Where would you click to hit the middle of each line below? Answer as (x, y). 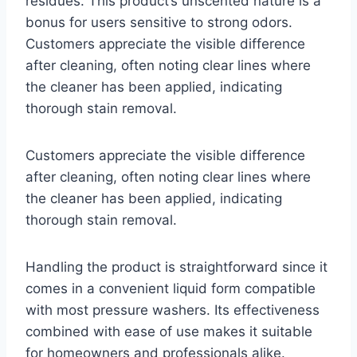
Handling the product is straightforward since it (177, 267)
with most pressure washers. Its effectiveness (173, 310)
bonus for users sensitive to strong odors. (159, 22)
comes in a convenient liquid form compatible (171, 288)
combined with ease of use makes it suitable (169, 331)
